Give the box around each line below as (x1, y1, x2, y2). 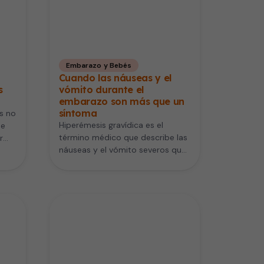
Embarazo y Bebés (65, 60, 132, 70)
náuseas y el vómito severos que (58, 144, 186, 155)
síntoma (58, 107, 97, 119)
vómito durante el (58, 83, 144, 95)
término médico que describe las (58, 131, 187, 143)
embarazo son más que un (58, 95, 185, 107)
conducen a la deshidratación (58, 156, 174, 167)
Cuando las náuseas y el (58, 71, 172, 84)
